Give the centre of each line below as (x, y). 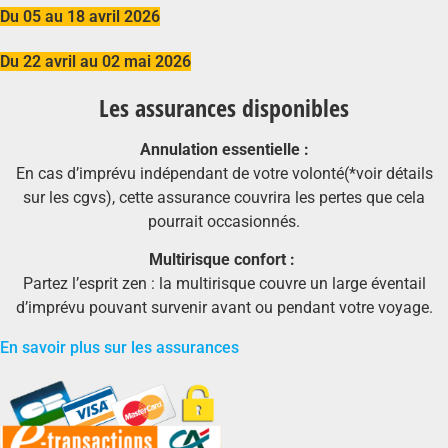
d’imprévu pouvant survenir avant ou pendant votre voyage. (224, 308)
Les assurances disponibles (224, 107)
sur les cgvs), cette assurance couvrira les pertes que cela (224, 197)
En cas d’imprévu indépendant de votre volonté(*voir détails (224, 173)
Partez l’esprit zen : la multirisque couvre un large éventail (224, 284)
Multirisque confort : (222, 260)
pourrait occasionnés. (224, 221)
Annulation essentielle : (224, 149)
